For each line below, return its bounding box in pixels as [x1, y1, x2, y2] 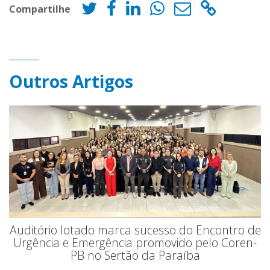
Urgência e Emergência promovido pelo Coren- [13, 234, 257, 251]
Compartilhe [9, 2, 71, 16]
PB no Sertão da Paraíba [70, 246, 200, 263]
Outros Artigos [9, 70, 133, 93]
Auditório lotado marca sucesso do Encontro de [9, 221, 261, 238]
